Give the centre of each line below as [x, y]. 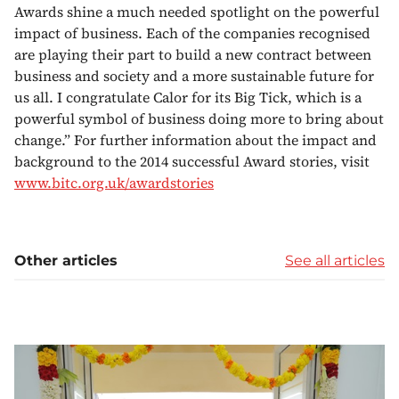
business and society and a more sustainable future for [194, 76]
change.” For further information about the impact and [195, 140]
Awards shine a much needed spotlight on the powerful [197, 12]
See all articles [335, 261]
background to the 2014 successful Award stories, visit [192, 161]
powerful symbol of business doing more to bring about [199, 118]
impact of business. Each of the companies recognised [192, 33]
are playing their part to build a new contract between [193, 54]
